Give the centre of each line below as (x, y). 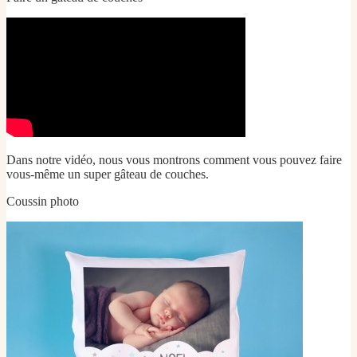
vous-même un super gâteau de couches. (108, 174)
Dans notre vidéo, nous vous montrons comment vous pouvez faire (174, 159)
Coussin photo (43, 201)
